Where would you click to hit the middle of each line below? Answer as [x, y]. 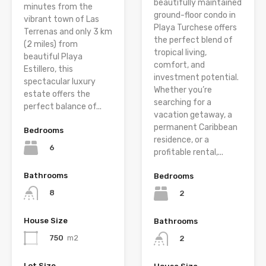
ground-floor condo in [195, 15]
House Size [46, 221]
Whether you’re [183, 90]
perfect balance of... [63, 106]
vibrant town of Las [61, 19]
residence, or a [181, 140]
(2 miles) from [51, 44]
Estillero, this [48, 69]
